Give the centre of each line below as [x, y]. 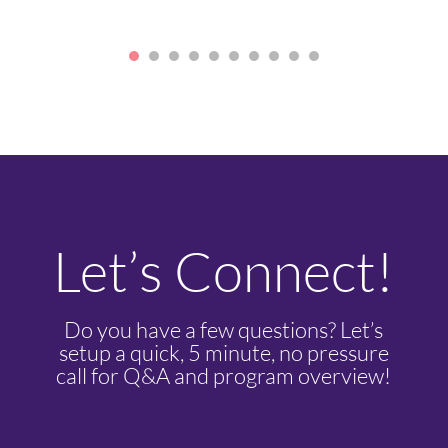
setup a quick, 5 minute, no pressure [223, 353]
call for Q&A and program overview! [224, 376]
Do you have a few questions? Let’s [224, 330]
